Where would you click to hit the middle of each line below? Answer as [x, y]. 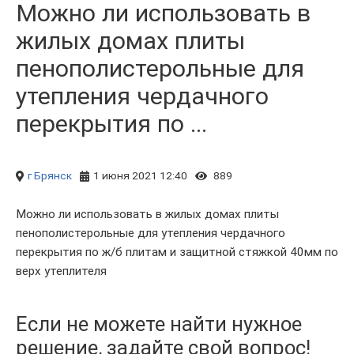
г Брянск [50, 175]
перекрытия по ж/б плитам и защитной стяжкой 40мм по [177, 252]
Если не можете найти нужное [159, 324]
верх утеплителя [61, 271]
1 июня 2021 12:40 [140, 175]
